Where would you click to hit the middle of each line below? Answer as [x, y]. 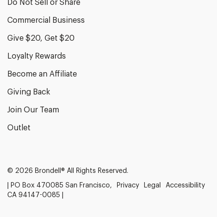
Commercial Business [46, 20]
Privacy [128, 185]
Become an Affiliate [42, 74]
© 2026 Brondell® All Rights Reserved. [68, 171]
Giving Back [29, 92]
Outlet [19, 128]
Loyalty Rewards [37, 56]
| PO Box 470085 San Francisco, [60, 185]
